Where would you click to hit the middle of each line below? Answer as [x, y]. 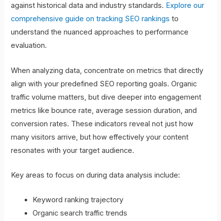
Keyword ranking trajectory [78, 200]
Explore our [185, 6]
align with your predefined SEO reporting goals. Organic [104, 84]
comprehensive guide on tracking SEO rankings [91, 19]
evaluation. [29, 46]
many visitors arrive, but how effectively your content [100, 137]
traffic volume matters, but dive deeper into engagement [106, 97]
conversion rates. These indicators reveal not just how [102, 124]
